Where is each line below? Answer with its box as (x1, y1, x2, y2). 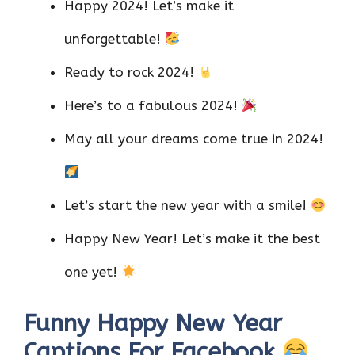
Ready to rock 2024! (64, 64, 198, 81)
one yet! (64, 264, 121, 281)
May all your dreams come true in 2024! (64, 131, 323, 147)
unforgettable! (64, 31, 165, 48)
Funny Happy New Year (24, 308, 282, 338)
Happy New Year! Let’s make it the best (64, 231, 320, 247)
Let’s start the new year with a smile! (64, 197, 311, 214)
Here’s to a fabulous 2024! (64, 97, 242, 114)
